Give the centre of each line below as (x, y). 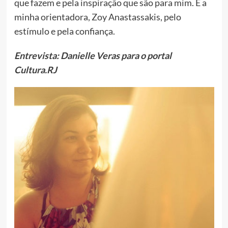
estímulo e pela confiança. (64, 31)
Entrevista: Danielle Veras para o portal (93, 56)
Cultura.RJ (35, 70)
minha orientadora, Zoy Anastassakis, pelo (97, 17)
